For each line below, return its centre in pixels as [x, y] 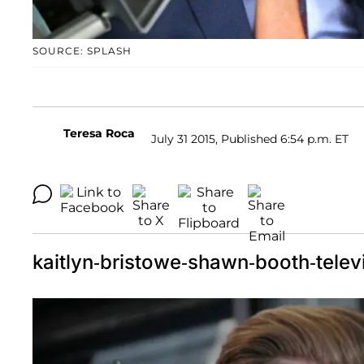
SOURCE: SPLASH [82, 51]
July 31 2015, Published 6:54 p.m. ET [250, 139]
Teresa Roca [99, 134]
